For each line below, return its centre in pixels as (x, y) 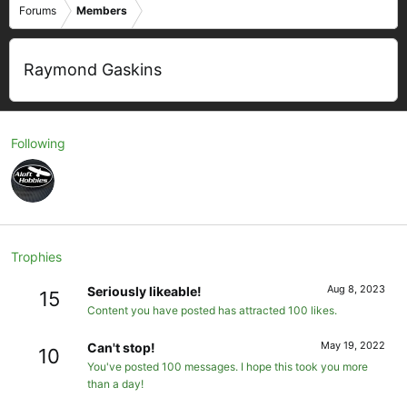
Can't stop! (121, 348)
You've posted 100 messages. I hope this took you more (228, 367)
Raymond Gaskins (93, 69)
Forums (38, 10)
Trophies (36, 257)
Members (102, 10)
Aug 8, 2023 (356, 288)
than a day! (115, 384)
